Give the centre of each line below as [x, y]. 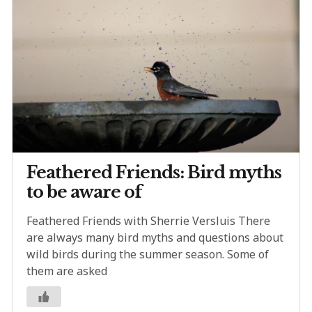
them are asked [67, 271]
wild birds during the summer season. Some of [148, 255]
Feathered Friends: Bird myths [154, 173]
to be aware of [84, 192]
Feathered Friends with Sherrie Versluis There [148, 221]
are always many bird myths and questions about [155, 238]
